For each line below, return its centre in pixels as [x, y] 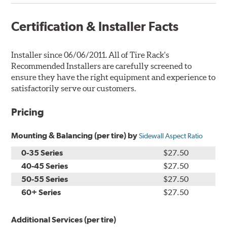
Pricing [28, 112]
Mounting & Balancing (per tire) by [75, 135]
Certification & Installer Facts [95, 26]
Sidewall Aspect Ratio [171, 136]
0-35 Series [42, 153]
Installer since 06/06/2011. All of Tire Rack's [90, 54]
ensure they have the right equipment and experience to [113, 77]
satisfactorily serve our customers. [74, 88]
